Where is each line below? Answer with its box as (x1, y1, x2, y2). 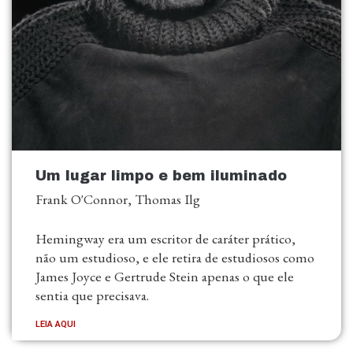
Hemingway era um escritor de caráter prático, (35, 229, 295, 248)
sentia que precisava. (35, 286, 149, 305)
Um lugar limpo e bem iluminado (35, 169, 287, 184)
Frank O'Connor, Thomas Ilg (35, 190, 200, 209)
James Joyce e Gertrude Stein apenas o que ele (35, 267, 294, 286)
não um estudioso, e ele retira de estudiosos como (35, 248, 314, 267)
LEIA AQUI (35, 319, 76, 330)
